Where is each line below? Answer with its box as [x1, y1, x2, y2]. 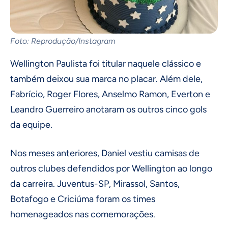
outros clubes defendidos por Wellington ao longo [10, 163, 212, 175]
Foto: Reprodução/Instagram [10, 36, 116, 46]
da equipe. [10, 119, 52, 131]
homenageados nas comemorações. [10, 209, 155, 220]
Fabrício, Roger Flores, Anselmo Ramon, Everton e [10, 89, 210, 100]
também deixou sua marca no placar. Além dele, [10, 73, 203, 85]
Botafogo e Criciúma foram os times [10, 193, 155, 205]
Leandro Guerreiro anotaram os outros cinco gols [10, 104, 207, 116]
